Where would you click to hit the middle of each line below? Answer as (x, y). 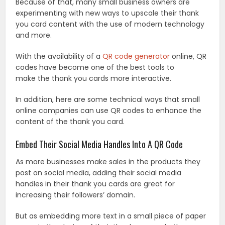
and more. (34, 35)
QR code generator (136, 57)
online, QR (188, 57)
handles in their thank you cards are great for (95, 184)
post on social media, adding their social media (99, 173)
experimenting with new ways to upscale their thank (107, 13)
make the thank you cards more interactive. (94, 79)
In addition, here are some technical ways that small (108, 100)
